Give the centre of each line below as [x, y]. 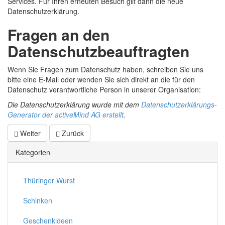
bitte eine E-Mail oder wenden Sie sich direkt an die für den [101, 80]
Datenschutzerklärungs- [179, 105]
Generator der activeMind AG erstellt [66, 115]
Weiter [29, 133]
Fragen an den [59, 35]
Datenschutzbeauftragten [98, 51]
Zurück [72, 133]
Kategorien [33, 152]
